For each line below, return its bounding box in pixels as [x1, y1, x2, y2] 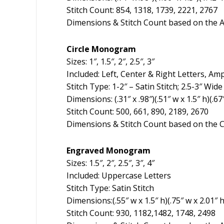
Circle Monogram [66, 43, 136, 55]
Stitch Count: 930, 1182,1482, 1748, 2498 [66, 207, 215, 219]
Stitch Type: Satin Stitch [66, 182, 154, 194]
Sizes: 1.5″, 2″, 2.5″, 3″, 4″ [66, 157, 154, 169]
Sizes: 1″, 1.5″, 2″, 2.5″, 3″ [66, 56, 154, 67]
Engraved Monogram [66, 145, 150, 156]
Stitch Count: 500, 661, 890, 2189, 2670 [66, 106, 208, 117]
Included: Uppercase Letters [66, 170, 171, 181]
